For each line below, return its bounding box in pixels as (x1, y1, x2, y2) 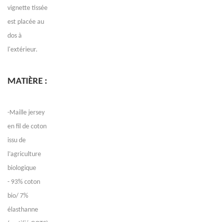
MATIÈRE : (7, 77, 47, 86)
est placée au (7, 18, 44, 26)
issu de (7, 137, 26, 144)
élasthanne (7, 206, 38, 214)
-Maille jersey (7, 109, 45, 116)
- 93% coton (7, 178, 40, 186)
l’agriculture (7, 151, 41, 158)
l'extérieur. (7, 46, 38, 54)
